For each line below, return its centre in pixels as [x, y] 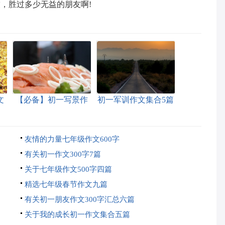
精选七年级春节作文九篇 [66, 184]
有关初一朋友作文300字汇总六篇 [79, 199]
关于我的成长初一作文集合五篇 [77, 214]
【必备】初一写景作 [51, 100]
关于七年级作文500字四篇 [68, 169]
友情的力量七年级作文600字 [72, 139]
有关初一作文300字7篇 [63, 154]
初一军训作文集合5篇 [135, 100]
